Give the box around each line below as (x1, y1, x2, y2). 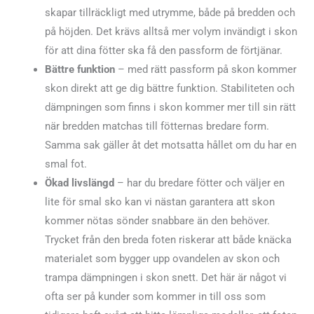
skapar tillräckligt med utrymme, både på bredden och (44, 6, 295, 20)
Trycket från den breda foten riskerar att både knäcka (44, 233, 292, 247)
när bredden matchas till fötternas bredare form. (44, 120, 269, 133)
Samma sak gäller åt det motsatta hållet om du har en (44, 139, 296, 152)
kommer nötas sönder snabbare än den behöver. (44, 214, 270, 228)
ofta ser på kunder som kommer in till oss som (44, 290, 266, 303)
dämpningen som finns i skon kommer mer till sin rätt (44, 101, 296, 114)
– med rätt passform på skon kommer (114, 63, 296, 76)
